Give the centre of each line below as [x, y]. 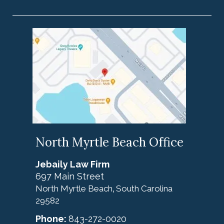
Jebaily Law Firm [72, 164]
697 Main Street [70, 176]
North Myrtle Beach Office [109, 142]
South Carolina [144, 189]
